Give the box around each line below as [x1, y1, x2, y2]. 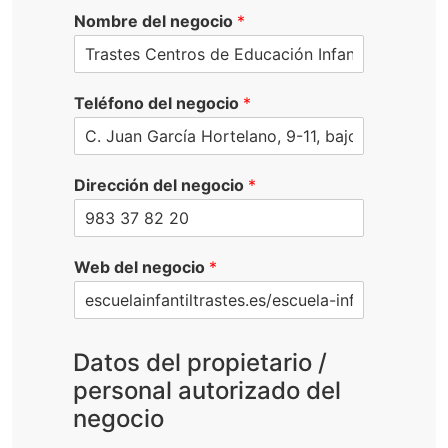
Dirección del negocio [74, 174, 248, 195]
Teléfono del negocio [74, 92, 243, 113]
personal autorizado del [73, 375, 341, 405]
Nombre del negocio [74, 10, 237, 31]
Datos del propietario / [73, 347, 327, 377]
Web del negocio [74, 256, 209, 277]
